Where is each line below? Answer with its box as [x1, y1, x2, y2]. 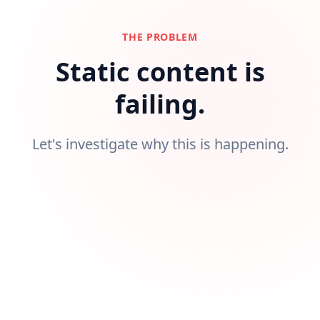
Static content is [55, 54, 265, 89]
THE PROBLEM [122, 30, 198, 44]
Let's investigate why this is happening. [31, 134, 289, 154]
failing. [115, 86, 205, 121]
